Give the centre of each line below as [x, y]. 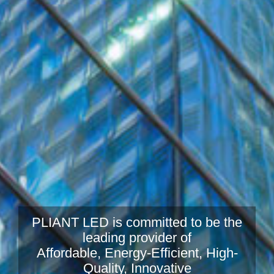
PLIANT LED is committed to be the [137, 222]
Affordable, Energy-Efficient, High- [137, 252]
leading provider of [137, 237]
